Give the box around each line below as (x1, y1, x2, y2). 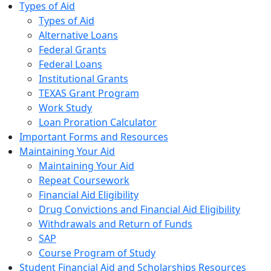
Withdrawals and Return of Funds (39, 217, 192, 231)
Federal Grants (39, 43, 106, 57)
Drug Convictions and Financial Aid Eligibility (39, 203, 240, 217)
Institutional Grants (39, 72, 128, 86)
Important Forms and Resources (19, 130, 168, 144)
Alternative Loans (39, 28, 118, 42)
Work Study (39, 101, 92, 115)
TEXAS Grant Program (39, 87, 139, 100)
